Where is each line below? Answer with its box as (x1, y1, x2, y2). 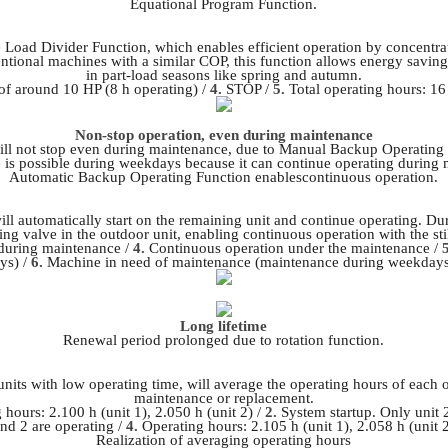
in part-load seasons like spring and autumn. (85, 66, 362, 83)
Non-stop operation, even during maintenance (74, 126, 373, 143)
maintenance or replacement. (133, 389, 314, 406)
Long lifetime (180, 318, 268, 335)
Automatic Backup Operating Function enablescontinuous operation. (9, 168, 439, 185)
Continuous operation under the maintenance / (145, 240, 443, 257)
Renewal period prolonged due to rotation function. (63, 332, 385, 349)
